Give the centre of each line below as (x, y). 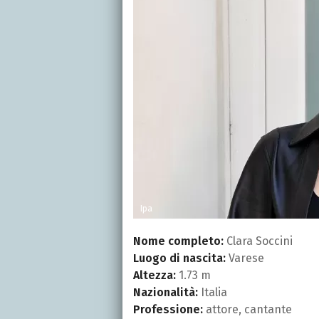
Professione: (168, 309)
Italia (213, 292)
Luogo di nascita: (179, 258)
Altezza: (155, 275)
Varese (245, 258)
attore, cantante (247, 309)
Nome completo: (178, 241)
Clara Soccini (258, 241)
